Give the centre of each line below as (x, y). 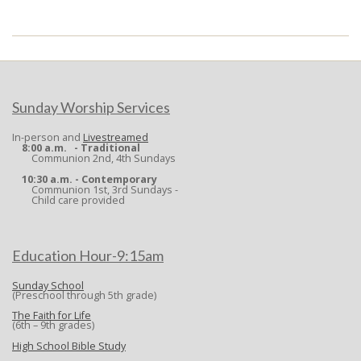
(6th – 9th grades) (53, 326)
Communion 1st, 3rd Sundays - (95, 190)
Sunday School (48, 285)
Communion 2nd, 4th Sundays (94, 159)
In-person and (48, 138)
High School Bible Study (69, 346)
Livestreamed (116, 138)
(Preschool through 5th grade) (84, 295)
